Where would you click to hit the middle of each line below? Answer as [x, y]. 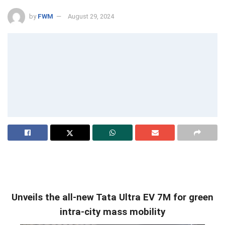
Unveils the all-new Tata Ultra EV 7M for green [113, 198]
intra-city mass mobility [113, 212]
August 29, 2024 [91, 16]
